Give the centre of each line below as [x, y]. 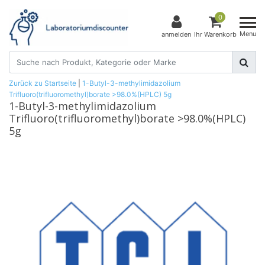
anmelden [176, 35]
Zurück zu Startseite [43, 83]
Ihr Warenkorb [215, 35]
